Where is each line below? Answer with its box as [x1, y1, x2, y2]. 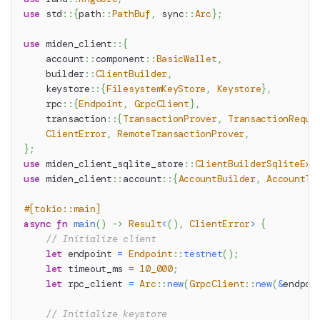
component [95, 53, 146, 66]
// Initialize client [45, 233, 156, 246]
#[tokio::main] [24, 203, 101, 216]
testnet [184, 248, 223, 261]
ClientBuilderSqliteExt [194, 158, 316, 171]
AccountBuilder [178, 173, 256, 186]
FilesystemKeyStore [106, 83, 206, 96]
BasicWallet [156, 53, 217, 66]
